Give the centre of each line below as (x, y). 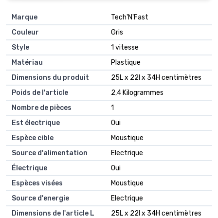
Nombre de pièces (42, 108)
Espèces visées (37, 183)
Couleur (25, 33)
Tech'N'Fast (130, 18)
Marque (25, 18)
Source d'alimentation (50, 153)
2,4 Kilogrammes (137, 93)
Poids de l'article (40, 93)
